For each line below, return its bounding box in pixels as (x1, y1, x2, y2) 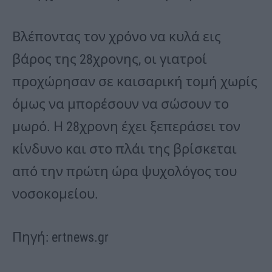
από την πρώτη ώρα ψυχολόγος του (12, 164, 237, 180)
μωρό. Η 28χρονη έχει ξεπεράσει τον (12, 119, 240, 135)
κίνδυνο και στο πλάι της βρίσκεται (12, 141, 237, 157)
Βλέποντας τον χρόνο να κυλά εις (12, 29, 221, 45)
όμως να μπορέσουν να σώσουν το (12, 97, 229, 112)
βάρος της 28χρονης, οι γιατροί (12, 52, 207, 67)
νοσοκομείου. (12, 186, 98, 202)
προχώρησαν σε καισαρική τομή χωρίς (12, 74, 257, 90)
